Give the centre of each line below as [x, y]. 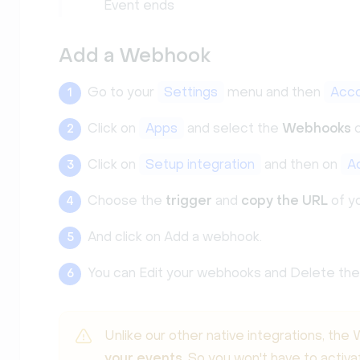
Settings [191, 92]
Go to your [123, 92]
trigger [190, 200]
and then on [301, 164]
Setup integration [200, 164]
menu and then [274, 92]
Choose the [127, 200]
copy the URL [284, 200]
